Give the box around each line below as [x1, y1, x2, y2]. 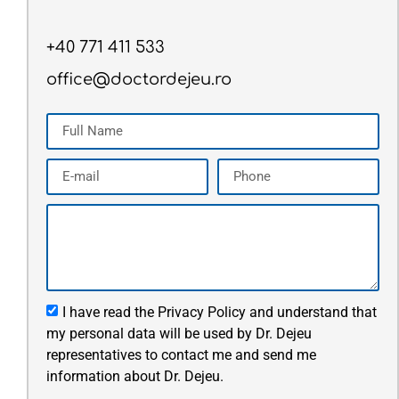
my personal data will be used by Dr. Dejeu [45, 324, 312, 342]
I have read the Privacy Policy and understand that [61, 303, 377, 321]
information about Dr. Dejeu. [45, 367, 224, 385]
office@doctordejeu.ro [45, 70, 232, 89]
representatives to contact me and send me [45, 346, 316, 363]
